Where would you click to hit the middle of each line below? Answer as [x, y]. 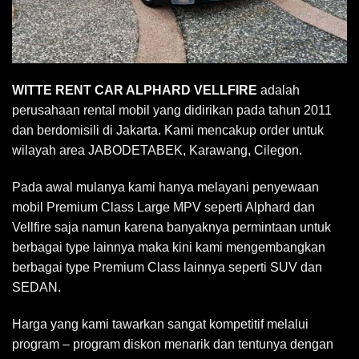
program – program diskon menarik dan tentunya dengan [173, 344]
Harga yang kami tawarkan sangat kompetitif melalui [160, 324]
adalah [278, 90]
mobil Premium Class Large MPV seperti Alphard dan [163, 207]
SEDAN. [36, 287]
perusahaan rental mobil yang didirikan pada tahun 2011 [172, 110]
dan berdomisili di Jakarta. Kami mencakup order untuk [168, 130]
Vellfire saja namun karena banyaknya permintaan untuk [171, 227]
